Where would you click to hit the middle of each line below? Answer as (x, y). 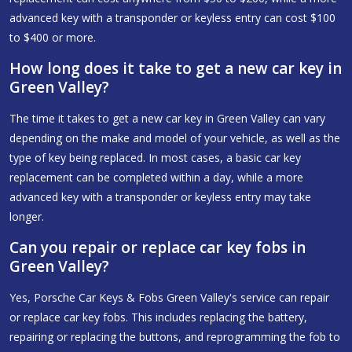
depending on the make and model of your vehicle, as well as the (175, 137)
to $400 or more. (53, 37)
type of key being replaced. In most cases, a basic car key (155, 157)
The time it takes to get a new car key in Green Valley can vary (167, 118)
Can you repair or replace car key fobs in (158, 247)
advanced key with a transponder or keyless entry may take (160, 196)
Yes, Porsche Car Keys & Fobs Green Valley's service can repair (169, 297)
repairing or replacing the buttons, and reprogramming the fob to (175, 336)
